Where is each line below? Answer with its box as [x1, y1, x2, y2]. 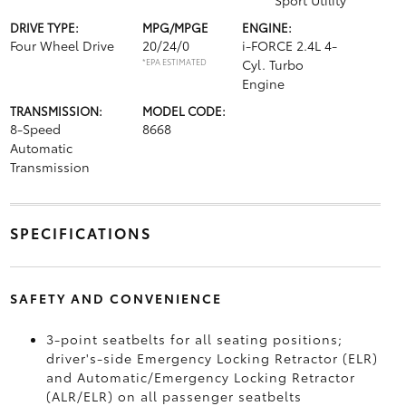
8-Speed [9, 120, 61, 138]
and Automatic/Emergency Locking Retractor [45, 368, 355, 386]
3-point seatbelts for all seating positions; [45, 330, 343, 348]
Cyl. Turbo [241, 55, 304, 73]
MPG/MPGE [141, 19, 208, 35]
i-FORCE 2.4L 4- [241, 36, 337, 54]
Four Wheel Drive [9, 36, 114, 54]
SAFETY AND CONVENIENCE [9, 289, 222, 307]
